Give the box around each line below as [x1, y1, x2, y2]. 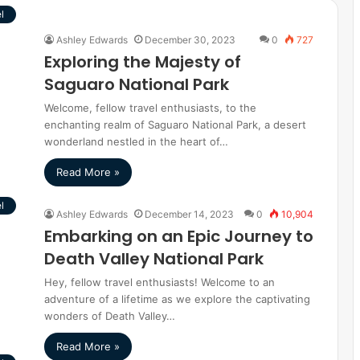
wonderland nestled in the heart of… [44, 135, 228, 148]
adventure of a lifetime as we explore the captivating [44, 292, 310, 305]
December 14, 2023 [145, 208, 234, 220]
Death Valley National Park [44, 247, 264, 270]
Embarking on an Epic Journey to [44, 225, 313, 247]
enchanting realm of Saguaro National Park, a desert [44, 118, 306, 131]
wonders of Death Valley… [44, 309, 175, 322]
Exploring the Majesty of [44, 51, 241, 73]
